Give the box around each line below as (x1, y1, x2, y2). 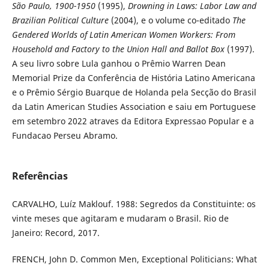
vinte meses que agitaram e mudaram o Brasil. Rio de (11, 212, 229, 224)
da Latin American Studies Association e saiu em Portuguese (11, 100, 256, 112)
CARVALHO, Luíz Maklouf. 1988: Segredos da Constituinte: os (11, 198, 256, 210)
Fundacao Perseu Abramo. (11, 129, 118, 141)
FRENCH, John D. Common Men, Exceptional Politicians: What (11, 253, 257, 265)
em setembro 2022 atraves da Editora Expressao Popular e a (11, 115, 254, 127)
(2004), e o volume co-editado (110, 14, 232, 26)
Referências (11, 169, 68, 183)
